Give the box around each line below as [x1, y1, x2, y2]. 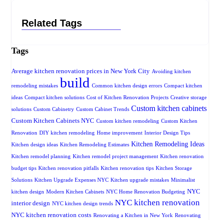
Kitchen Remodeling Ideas [131, 140, 204, 148]
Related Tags [22, 18, 82, 29]
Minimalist [171, 177, 195, 183]
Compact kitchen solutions [25, 95, 84, 101]
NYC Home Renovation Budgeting [106, 189, 185, 195]
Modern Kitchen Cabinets [46, 189, 104, 195]
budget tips [11, 165, 36, 171]
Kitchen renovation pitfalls [38, 165, 99, 171]
